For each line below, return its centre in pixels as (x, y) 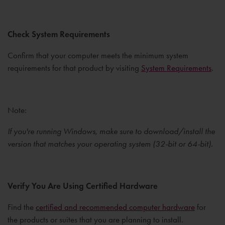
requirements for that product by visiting (74, 68)
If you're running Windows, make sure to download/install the (111, 131)
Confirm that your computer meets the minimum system (98, 55)
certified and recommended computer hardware (115, 207)
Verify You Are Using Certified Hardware (83, 186)
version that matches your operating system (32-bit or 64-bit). (110, 144)
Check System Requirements (59, 34)
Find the (22, 207)
